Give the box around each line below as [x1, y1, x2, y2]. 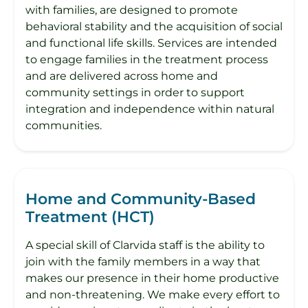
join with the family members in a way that [25, 254, 261, 268]
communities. [25, 118, 102, 132]
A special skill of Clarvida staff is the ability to [25, 238, 265, 252]
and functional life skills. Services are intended [25, 36, 277, 49]
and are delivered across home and [25, 69, 218, 82]
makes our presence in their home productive [25, 271, 279, 285]
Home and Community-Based [25, 189, 256, 208]
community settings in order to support [25, 85, 245, 99]
